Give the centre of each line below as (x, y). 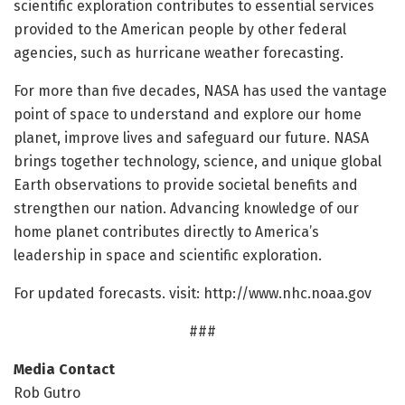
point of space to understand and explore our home (188, 115)
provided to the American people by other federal (180, 30)
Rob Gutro (47, 393)
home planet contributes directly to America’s (166, 232)
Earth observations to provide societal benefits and (186, 185)
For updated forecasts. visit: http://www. (148, 294)
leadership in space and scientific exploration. (168, 256)
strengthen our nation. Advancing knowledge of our (186, 209)
